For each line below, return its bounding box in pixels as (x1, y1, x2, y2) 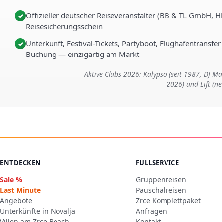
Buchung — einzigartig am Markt (26, 49, 139, 59)
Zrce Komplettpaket (135, 196, 201, 205)
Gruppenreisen (135, 175, 186, 184)
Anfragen (135, 206, 167, 216)
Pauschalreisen (135, 185, 186, 195)
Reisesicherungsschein (26, 21, 103, 31)
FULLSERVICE (135, 158, 179, 167)
